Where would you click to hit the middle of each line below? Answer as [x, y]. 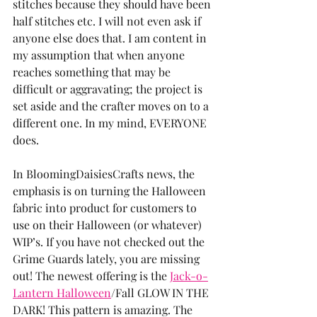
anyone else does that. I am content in [111, 38]
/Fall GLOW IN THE [161, 292]
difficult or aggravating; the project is [109, 88]
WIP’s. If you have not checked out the [110, 241]
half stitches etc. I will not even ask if [108, 21]
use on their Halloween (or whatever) [109, 224]
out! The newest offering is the [91, 275]
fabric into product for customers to [106, 207]
